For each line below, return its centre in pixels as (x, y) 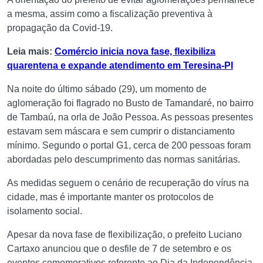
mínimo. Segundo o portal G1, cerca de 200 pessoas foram (129, 145)
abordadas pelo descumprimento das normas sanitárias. (124, 159)
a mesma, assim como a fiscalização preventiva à (110, 14)
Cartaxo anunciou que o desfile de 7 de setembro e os (119, 249)
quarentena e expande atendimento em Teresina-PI (120, 65)
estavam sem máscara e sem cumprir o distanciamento (121, 131)
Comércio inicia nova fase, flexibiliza (135, 51)
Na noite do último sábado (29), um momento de (107, 89)
